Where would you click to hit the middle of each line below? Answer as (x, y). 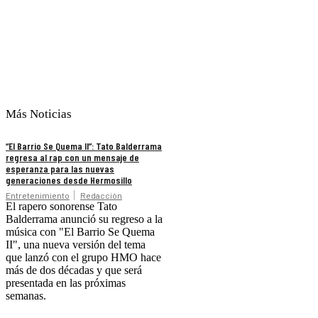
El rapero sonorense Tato (61, 206)
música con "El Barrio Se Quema (80, 231)
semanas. (26, 295)
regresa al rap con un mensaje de (72, 157)
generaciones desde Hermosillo (69, 180)
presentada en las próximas (66, 283)
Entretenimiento (38, 195)
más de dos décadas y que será (74, 270)
